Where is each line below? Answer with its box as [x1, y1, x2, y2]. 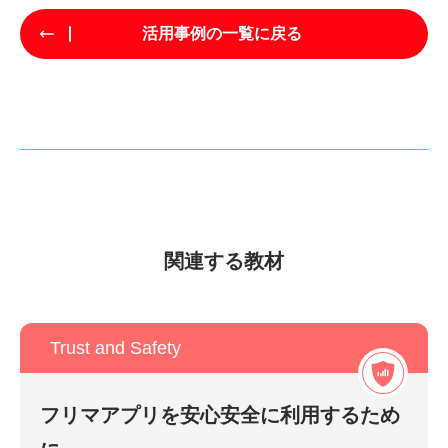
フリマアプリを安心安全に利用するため [40, 403, 400, 426]
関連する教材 [164, 249, 284, 272]
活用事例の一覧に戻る [141, 24, 302, 42]
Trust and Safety [50, 337, 181, 358]
